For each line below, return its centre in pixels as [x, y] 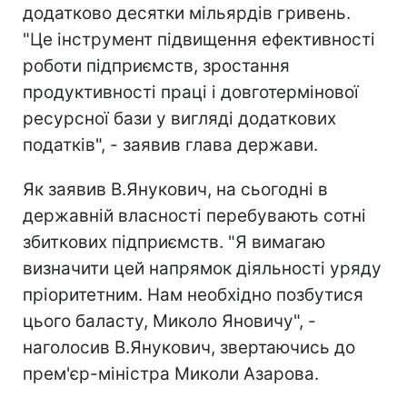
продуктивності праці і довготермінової [191, 92]
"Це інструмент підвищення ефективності [199, 40]
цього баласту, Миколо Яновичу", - [169, 321]
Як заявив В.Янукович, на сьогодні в [175, 189]
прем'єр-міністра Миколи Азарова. [171, 374]
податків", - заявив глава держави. [170, 145]
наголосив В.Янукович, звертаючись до [189, 347]
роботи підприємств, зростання [156, 66]
